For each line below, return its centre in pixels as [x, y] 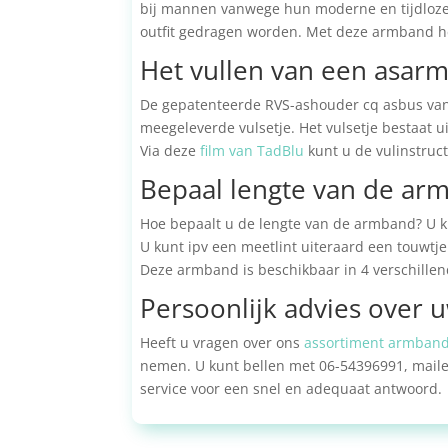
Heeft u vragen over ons [222, 342]
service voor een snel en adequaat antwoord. [291, 388]
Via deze [170, 150]
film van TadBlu [252, 150]
